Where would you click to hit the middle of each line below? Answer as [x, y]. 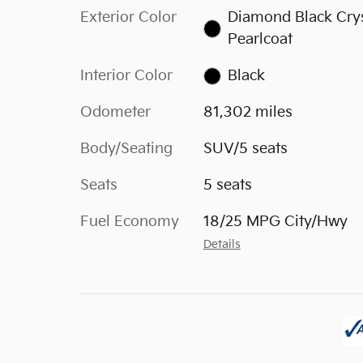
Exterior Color [128, 17]
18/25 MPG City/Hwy [275, 222]
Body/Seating [126, 149]
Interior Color [126, 76]
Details [222, 245]
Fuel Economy [130, 222]
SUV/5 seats [245, 149]
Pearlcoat [261, 39]
